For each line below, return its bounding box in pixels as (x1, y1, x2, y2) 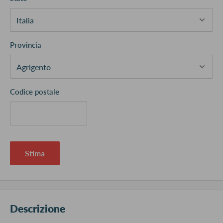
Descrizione (10, 202, 65, 215)
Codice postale (10, 87, 59, 97)
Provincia (10, 40, 41, 50)
